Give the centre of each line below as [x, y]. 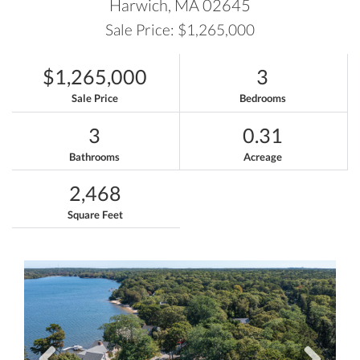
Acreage [262, 156]
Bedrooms [262, 98]
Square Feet [95, 214]
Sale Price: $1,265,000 [180, 30]
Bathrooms [95, 156]
